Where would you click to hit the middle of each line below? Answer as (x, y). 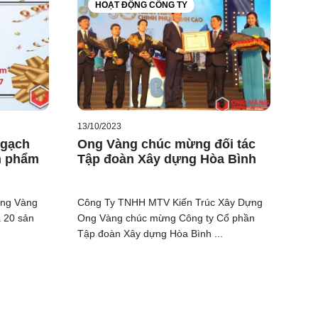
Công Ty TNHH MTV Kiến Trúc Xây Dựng (170, 202)
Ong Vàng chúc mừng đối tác (166, 144)
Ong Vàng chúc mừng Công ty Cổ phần (166, 218)
